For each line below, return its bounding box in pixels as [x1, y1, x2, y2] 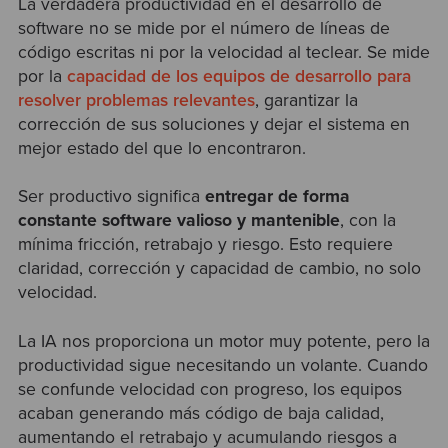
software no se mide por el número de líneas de [17, 18, 390, 39]
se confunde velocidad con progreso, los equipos [17, 378, 402, 400]
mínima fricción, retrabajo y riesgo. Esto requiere [17, 234, 393, 256]
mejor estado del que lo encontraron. [17, 138, 306, 159]
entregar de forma [204, 186, 350, 208]
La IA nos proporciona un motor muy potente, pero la [17, 330, 430, 352]
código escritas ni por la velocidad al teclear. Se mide [17, 42, 430, 63]
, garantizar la [254, 90, 358, 111]
